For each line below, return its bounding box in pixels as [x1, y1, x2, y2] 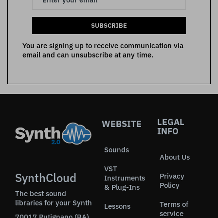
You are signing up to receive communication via [22, 40, 183, 50]
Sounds [104, 145, 129, 154]
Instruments [104, 173, 145, 182]
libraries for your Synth [15, 198, 92, 207]
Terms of [160, 199, 188, 209]
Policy [160, 180, 180, 190]
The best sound [15, 188, 66, 198]
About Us [160, 152, 190, 162]
